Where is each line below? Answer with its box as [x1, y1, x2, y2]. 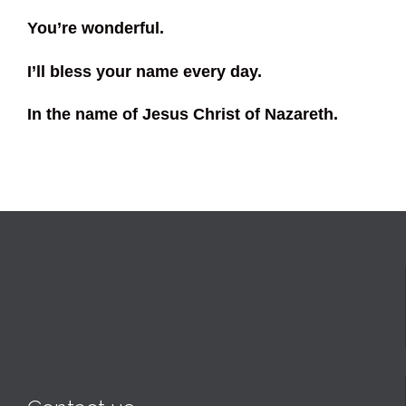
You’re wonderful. [27, 19, 164, 38]
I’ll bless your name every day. [27, 62, 262, 81]
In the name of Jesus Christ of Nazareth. [27, 105, 338, 124]
